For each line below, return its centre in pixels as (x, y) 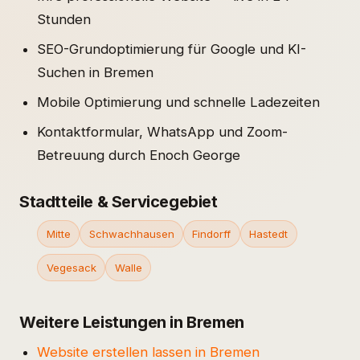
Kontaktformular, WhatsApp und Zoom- (163, 132)
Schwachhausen (131, 234)
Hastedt (269, 234)
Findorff (212, 234)
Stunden (64, 20)
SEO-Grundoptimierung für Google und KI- (172, 49)
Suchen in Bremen (96, 73)
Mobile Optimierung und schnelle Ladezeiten (179, 102)
